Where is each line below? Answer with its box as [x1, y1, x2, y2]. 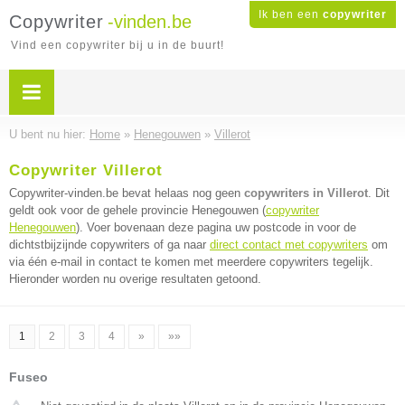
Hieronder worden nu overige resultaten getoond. [9, 272, 261, 286]
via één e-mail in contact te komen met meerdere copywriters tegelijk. [9, 255, 373, 268]
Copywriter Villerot [9, 162, 163, 179]
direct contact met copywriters [210, 238, 368, 251]
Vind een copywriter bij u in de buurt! [11, 39, 224, 52]
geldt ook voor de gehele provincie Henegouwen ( [9, 203, 266, 217]
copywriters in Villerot [244, 186, 368, 200]
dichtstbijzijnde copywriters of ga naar [9, 238, 210, 251]
